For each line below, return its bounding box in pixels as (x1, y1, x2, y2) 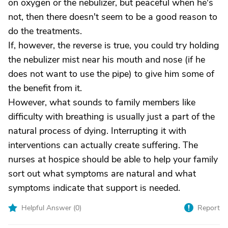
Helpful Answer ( (21, 203, 75, 213)
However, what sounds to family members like (8, 96, 195, 108)
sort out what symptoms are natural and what (8, 167, 196, 180)
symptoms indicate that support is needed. (8, 182, 180, 194)
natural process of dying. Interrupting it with (8, 125, 186, 137)
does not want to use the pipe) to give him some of (8, 68, 214, 80)
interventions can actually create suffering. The (8, 139, 198, 151)
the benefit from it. (8, 82, 82, 94)
